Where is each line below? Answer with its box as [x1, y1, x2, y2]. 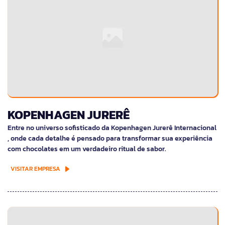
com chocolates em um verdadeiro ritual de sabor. [8, 143, 166, 154]
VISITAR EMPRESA [11, 164, 60, 173]
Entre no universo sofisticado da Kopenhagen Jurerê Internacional [8, 122, 216, 133]
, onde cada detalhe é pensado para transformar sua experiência [8, 133, 212, 144]
